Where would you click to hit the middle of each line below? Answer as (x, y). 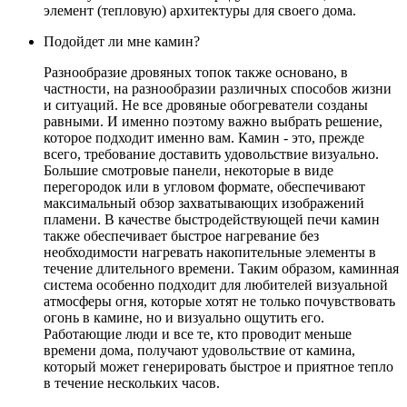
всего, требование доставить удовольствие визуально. (211, 154)
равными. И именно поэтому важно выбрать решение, (213, 121)
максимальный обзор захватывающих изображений (204, 203)
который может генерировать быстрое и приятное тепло (218, 366)
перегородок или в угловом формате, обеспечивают (204, 186)
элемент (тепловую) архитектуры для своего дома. (200, 10)
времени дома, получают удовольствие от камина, (199, 350)
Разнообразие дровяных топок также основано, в (196, 72)
